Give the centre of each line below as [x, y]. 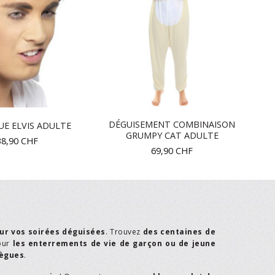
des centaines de [179, 232]
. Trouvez [124, 232]
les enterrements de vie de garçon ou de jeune [114, 244]
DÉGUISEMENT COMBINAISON [172, 125]
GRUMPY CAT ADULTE [172, 136]
